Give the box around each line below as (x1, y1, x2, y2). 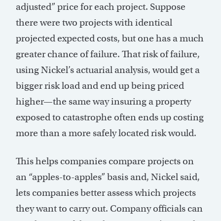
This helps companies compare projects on (16, 155, 194, 167)
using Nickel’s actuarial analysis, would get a (16, 64, 200, 76)
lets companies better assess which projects (16, 187, 196, 199)
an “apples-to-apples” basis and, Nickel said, (16, 171, 200, 183)
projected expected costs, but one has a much (16, 33, 204, 44)
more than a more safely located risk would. (16, 127, 196, 139)
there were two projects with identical (16, 17, 172, 29)
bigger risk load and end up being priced (16, 80, 184, 92)
